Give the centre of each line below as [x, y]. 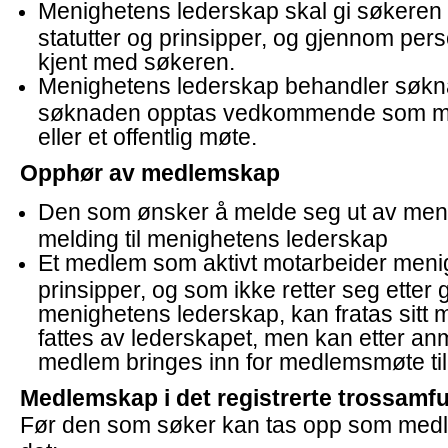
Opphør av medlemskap [150, 173]
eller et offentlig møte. [147, 135]
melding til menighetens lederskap [213, 237]
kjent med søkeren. [136, 60]
